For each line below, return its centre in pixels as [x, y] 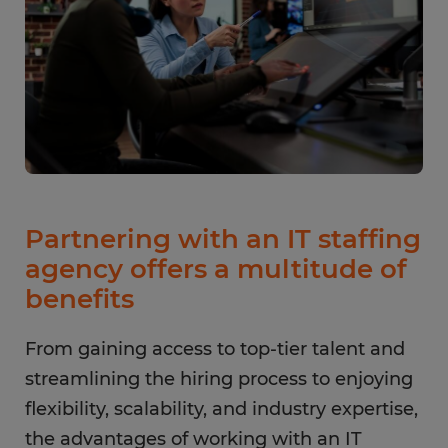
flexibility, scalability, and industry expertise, [221, 409]
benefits [79, 299]
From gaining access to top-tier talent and [215, 349]
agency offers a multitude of [216, 269]
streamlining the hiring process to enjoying [219, 379]
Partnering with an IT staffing [223, 239]
